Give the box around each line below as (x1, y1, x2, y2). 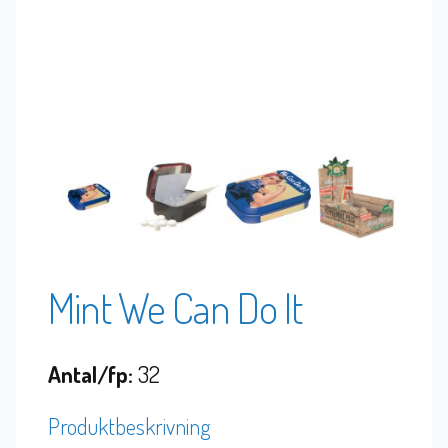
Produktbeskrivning (48, 411, 211, 440)
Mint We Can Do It (48, 280, 302, 334)
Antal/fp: (48, 359, 133, 388)
